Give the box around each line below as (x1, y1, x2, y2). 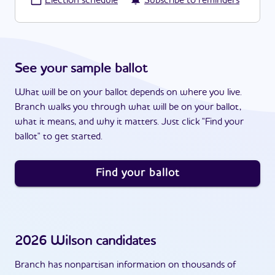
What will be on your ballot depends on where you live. (15, 88, 242, 98)
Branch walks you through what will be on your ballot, (15, 103, 241, 112)
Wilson (50, 234, 92, 248)
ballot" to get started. (15, 132, 103, 142)
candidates (92, 234, 156, 248)
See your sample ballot (15, 62, 147, 76)
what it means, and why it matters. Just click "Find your (15, 117, 244, 127)
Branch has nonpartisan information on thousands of (15, 260, 236, 270)
